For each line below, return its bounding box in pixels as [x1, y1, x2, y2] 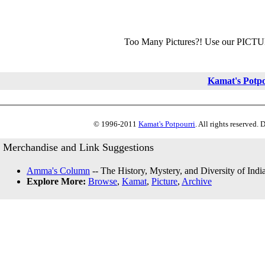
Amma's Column [27, 166, 90, 176]
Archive [182, 176, 212, 186]
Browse [88, 176, 117, 186]
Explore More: [27, 176, 86, 186]
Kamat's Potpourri [138, 119, 195, 128]
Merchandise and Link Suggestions [3, 141, 154, 153]
